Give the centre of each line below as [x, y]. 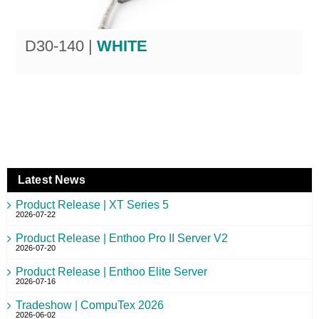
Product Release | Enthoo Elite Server [111, 272]
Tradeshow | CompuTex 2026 [89, 305]
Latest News [51, 180]
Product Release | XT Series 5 [92, 205]
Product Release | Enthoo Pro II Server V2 [121, 239]
